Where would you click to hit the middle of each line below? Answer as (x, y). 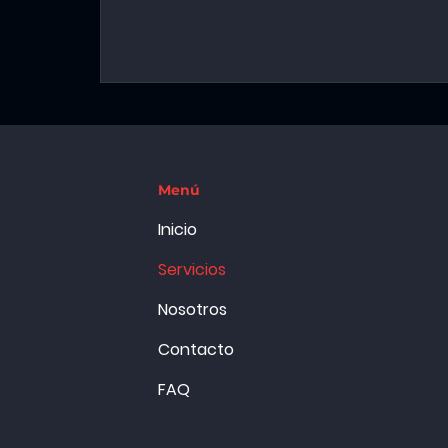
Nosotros (192, 309)
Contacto (195, 349)
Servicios (191, 269)
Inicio (177, 229)
